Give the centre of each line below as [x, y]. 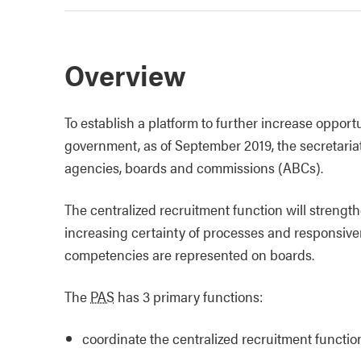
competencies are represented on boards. [189, 254]
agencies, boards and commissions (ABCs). [194, 167]
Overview [125, 74]
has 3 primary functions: [189, 296]
